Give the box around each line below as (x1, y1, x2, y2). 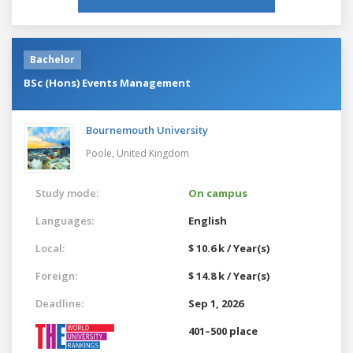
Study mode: (35, 185, 98, 200)
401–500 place (188, 323, 258, 338)
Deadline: (35, 295, 84, 310)
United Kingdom (117, 146, 189, 160)
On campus (188, 185, 247, 200)
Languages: (35, 213, 94, 228)
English (188, 213, 227, 228)
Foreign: (35, 268, 77, 283)
